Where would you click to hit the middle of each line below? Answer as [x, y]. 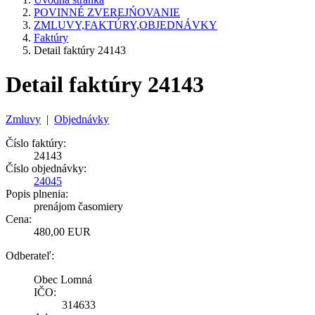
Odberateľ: [30, 255]
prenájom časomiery [78, 206]
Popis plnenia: [37, 193]
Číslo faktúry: [36, 143]
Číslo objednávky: [46, 168]
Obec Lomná [63, 279]
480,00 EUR [62, 231]
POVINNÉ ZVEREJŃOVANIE [107, 12]
